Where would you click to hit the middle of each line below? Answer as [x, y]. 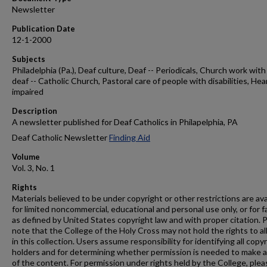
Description [35, 111]
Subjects [29, 59]
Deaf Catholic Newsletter [60, 137]
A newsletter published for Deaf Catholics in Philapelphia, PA [125, 122]
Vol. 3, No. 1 [33, 168]
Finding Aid [130, 137]
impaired [28, 91]
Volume [26, 157]
